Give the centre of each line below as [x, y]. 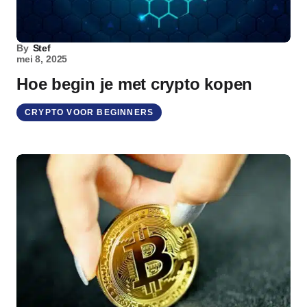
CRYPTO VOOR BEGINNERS [89, 112]
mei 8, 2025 [42, 59]
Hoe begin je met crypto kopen [135, 84]
